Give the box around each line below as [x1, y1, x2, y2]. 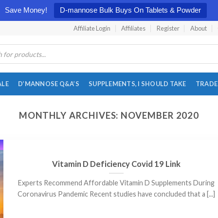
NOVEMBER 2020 [121, 110, 200, 121]
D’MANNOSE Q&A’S [18, 80, 79, 88]
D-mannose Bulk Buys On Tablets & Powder [59, 6, 201, 14]
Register [156, 24, 180, 32]
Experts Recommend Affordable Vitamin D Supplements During [18, 179, 215, 187]
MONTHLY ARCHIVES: [18, 110, 121, 121]
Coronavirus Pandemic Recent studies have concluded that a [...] [18, 190, 216, 199]
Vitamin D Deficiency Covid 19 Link [52, 159, 181, 169]
